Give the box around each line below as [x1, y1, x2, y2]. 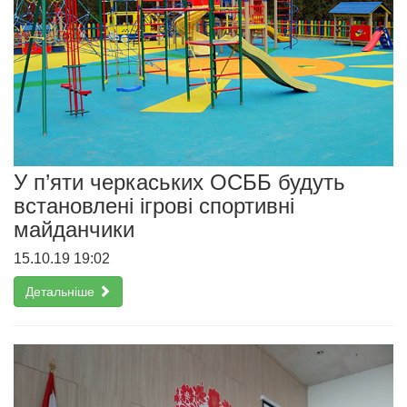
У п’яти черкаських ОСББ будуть [14, 170, 345, 195]
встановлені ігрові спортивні [14, 194, 294, 219]
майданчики [14, 217, 134, 243]
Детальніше [25, 284, 98, 300]
